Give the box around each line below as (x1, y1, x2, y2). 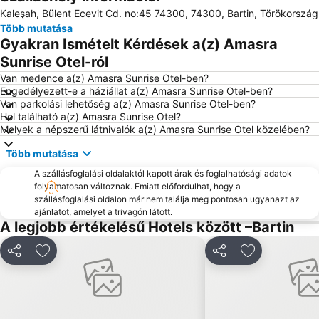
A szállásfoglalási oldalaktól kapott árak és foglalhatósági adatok (34, 168, 292, 179)
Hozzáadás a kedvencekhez (41, 251, 194, 266)
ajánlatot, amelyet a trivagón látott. (34, 206, 172, 217)
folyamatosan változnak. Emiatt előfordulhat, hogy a (34, 181, 241, 192)
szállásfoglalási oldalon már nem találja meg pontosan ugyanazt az (34, 194, 300, 204)
